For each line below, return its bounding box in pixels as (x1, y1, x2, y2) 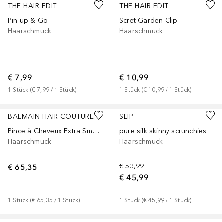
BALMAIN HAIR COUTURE (8, 112, 94, 121)
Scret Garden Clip (119, 16, 178, 25)
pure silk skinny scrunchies (119, 126, 207, 135)
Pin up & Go (8, 16, 48, 25)
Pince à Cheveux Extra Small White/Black (92, 126, 99, 135)
